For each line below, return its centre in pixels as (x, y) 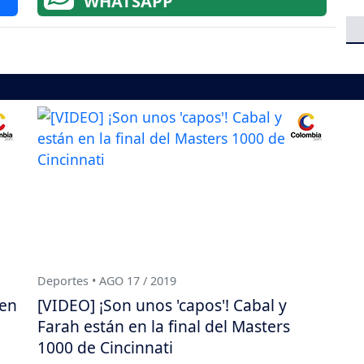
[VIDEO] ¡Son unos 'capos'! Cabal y (162, 305)
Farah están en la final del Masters (164, 326)
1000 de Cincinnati (105, 347)
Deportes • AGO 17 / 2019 (107, 280)
